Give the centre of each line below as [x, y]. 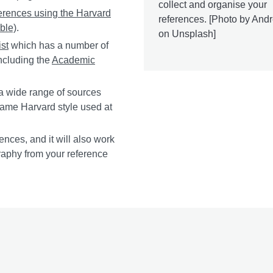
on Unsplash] [187, 34]
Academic [73, 60]
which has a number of [58, 45]
